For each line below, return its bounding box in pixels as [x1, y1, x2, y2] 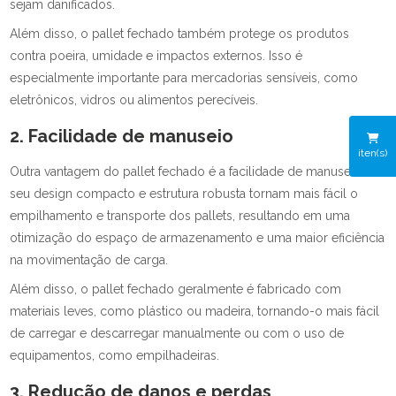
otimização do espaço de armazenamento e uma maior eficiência [10, 231, 385, 245]
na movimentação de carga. [10, 253, 169, 267]
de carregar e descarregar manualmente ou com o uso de [10, 326, 345, 340]
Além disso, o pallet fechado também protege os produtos [10, 27, 350, 41]
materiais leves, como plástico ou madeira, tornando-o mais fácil [10, 304, 380, 318]
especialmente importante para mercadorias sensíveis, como [10, 71, 359, 85]
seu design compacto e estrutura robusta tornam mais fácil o [10, 187, 359, 201]
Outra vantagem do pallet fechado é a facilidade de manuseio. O [10, 164, 378, 179]
